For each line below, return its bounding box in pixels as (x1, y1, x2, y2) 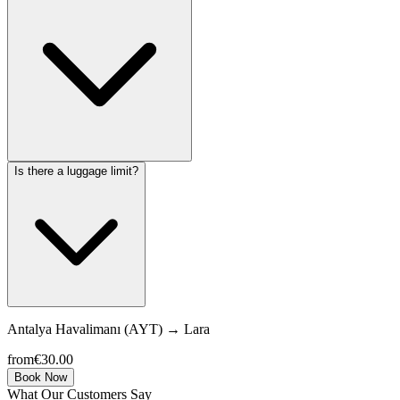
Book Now (14, 371, 67, 385)
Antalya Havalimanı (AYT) (7, 321, 162, 337)
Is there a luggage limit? (14, 164, 138, 179)
